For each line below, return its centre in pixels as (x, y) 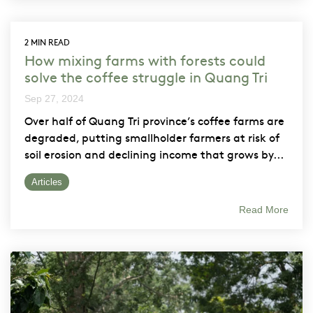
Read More (264, 209)
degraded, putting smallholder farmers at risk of (152, 137)
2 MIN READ (47, 42)
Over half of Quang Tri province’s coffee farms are (154, 120)
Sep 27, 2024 (54, 98)
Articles (47, 182)
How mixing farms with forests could (145, 59)
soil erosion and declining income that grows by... (154, 153)
